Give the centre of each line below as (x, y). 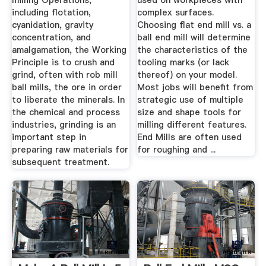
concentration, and (51, 38)
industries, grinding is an (64, 125)
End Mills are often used (190, 137)
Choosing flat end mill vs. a (194, 25)
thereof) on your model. (187, 75)
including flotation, (51, 13)
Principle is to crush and (63, 63)
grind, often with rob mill (64, 75)
